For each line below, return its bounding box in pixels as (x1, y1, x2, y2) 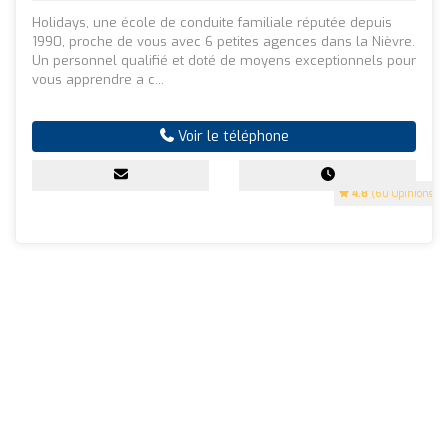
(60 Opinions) (368, 186, 437, 200)
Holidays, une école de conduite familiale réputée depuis (32, 13, 392, 31)
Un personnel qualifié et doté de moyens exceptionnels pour (32, 51, 416, 69)
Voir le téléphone (173, 126, 289, 146)
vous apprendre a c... (32, 70, 164, 88)
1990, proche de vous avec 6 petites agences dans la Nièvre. (32, 32, 415, 50)
